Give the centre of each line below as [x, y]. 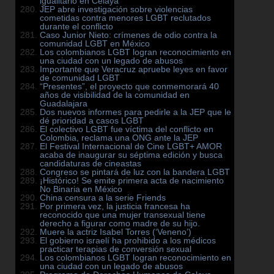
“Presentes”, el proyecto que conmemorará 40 [129, 87]
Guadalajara [64, 104]
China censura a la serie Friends [103, 198]
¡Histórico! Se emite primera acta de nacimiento [132, 181]
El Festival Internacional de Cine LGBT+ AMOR [131, 146]
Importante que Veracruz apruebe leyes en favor [134, 69]
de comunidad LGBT [80, 78]
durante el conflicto [76, 27]
